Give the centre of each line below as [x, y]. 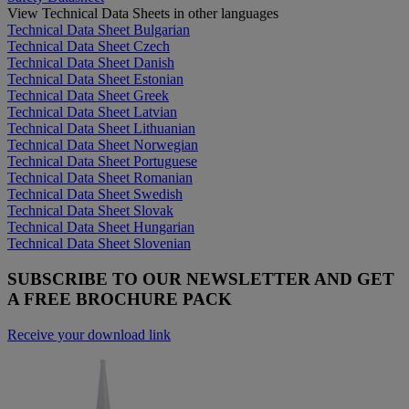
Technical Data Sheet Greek [88, 96]
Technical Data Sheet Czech [89, 47]
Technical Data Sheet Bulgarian [99, 30]
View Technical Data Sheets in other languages [143, 14]
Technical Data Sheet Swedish [95, 194]
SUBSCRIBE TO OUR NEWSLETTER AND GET [201, 279]
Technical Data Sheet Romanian [100, 178]
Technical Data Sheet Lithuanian [101, 129]
